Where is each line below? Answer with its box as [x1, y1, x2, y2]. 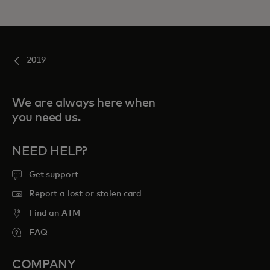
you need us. [12, 111, 81, 124]
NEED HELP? [12, 145, 87, 157]
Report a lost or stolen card [29, 190, 142, 198]
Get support [29, 171, 78, 179]
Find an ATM [29, 209, 80, 218]
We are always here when [12, 97, 155, 109]
